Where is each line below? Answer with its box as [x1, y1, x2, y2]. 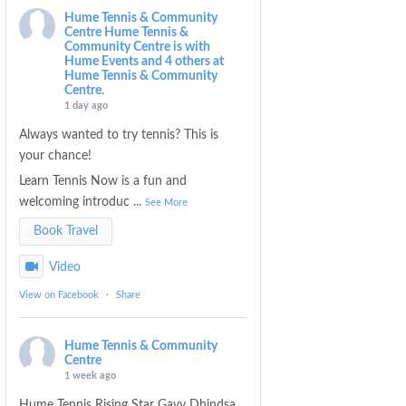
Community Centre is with [64, 40, 211, 53]
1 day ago [64, 100, 109, 111]
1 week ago [64, 370, 117, 381]
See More [145, 197, 188, 208]
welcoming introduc [19, 195, 130, 208]
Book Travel [34, 224, 99, 237]
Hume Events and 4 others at [64, 54, 225, 68]
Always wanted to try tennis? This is [19, 128, 219, 141]
